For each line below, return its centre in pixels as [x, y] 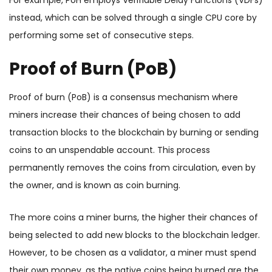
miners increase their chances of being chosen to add [125, 115]
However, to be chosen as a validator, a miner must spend [133, 253]
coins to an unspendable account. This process [110, 150]
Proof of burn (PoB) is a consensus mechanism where [124, 97]
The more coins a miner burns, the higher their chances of [134, 218]
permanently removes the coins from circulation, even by [132, 168]
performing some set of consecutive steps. [101, 36]
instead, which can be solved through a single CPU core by [133, 18]
